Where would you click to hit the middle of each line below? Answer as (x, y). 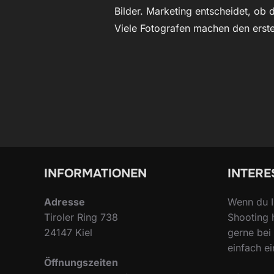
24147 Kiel (68, 232)
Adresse (65, 202)
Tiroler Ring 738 (81, 217)
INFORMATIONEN (95, 173)
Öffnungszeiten (81, 262)
